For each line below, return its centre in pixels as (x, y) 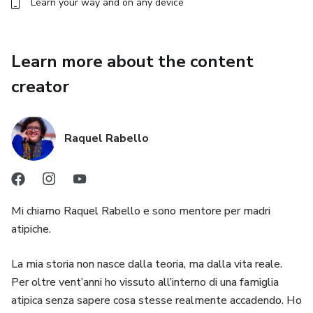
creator (40, 87)
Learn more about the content (132, 61)
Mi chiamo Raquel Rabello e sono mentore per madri (141, 211)
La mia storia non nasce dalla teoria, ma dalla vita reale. (147, 264)
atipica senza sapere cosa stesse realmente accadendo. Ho (156, 300)
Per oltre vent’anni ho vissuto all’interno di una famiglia (145, 282)
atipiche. (31, 229)
